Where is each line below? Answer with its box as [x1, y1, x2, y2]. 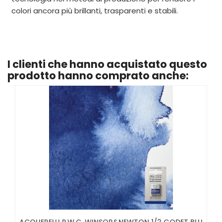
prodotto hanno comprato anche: [7, 68, 189, 83]
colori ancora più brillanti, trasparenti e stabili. [11, 5, 178, 16]
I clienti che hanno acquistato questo [7, 56, 207, 71]
